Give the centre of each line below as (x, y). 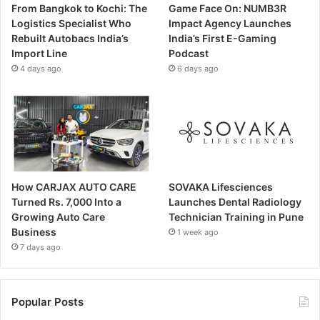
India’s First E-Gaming (223, 38)
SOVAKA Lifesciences (221, 187)
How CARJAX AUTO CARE (74, 187)
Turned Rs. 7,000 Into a (66, 202)
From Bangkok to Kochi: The (79, 8)
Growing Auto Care (58, 217)
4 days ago (41, 68)
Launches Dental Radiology (235, 202)
